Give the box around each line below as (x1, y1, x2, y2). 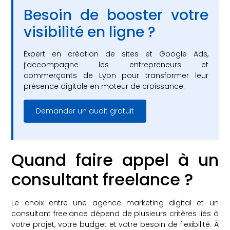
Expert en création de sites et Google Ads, (24, 49, 208, 60)
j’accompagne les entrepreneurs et (24, 60, 208, 70)
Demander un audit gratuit (36, 105, 135, 116)
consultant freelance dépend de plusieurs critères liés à (11, 208, 219, 219)
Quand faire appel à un (11, 148, 219, 172)
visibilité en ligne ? (24, 22, 156, 43)
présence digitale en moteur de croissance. (24, 81, 185, 92)
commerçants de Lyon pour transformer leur (24, 70, 208, 81)
